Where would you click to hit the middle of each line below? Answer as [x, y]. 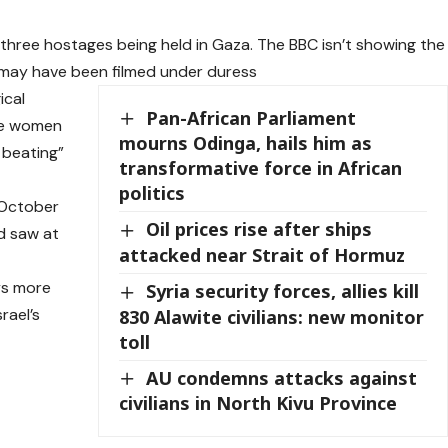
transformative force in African [261, 168]
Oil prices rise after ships [259, 229]
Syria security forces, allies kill [283, 290]
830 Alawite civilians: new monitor [272, 316]
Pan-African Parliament [251, 117]
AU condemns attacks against [282, 377]
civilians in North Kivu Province [258, 403]
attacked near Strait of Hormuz [262, 254]
